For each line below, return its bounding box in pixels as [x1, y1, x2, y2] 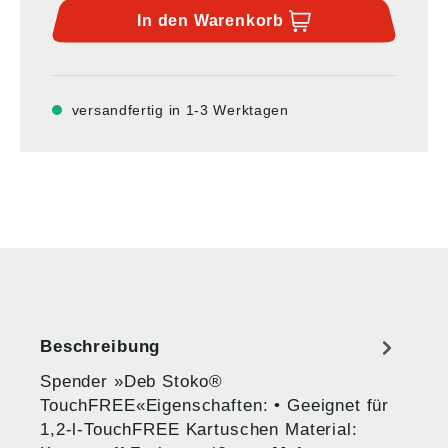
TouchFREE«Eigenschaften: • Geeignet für [40, 395, 390, 415]
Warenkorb [193, 11, 284, 29]
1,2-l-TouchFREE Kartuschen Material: [40, 419, 358, 439]
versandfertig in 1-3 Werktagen [71, 101, 289, 118]
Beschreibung [40, 337, 161, 356]
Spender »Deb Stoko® [40, 371, 224, 391]
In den [137, 11, 194, 29]
